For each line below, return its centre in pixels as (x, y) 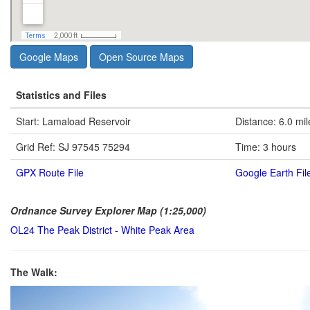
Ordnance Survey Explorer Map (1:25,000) (108, 210)
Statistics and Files (61, 94)
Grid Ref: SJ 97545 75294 (73, 146)
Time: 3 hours (266, 146)
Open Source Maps (142, 56)
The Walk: (34, 272)
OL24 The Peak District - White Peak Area (102, 229)
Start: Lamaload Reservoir (73, 121)
